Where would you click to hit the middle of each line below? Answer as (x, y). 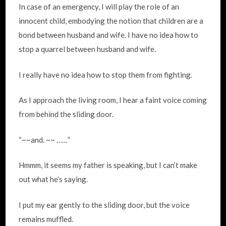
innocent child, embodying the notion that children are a (111, 21)
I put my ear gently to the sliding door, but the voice (104, 205)
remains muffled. (46, 219)
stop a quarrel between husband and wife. (88, 49)
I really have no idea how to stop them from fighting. (106, 74)
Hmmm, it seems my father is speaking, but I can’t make (108, 165)
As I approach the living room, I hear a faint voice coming (113, 100)
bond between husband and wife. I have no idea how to (109, 35)
